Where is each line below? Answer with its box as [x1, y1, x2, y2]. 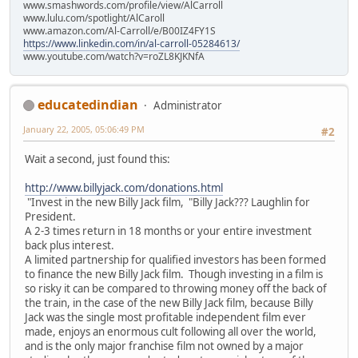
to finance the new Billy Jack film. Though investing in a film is [25, 267, 323, 282]
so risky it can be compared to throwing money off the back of [25, 281, 327, 296]
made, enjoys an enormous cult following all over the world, [25, 324, 316, 340]
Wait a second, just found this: [25, 152, 170, 167]
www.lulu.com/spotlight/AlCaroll [23, 10, 165, 25]
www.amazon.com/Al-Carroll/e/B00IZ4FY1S [23, 23, 216, 38]
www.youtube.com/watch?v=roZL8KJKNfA [23, 49, 205, 63]
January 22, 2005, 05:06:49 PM [23, 122, 145, 135]
